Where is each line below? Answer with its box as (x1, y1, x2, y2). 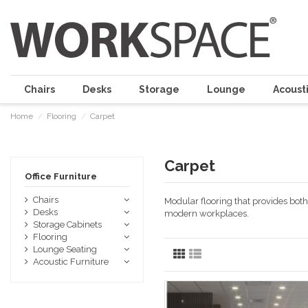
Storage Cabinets (33, 219, 102, 230)
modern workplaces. (164, 208, 249, 219)
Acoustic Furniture (33, 256, 109, 267)
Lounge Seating (33, 243, 97, 254)
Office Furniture (25, 171, 97, 181)
